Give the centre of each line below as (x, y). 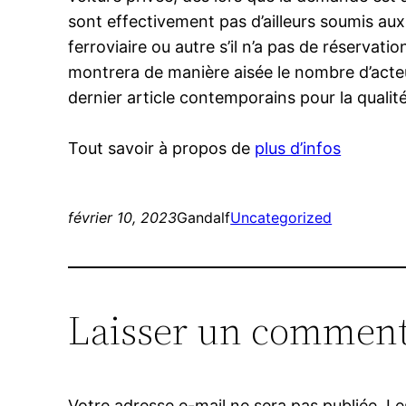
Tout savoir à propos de (162, 149)
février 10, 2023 (123, 218)
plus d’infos (298, 149)
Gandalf (204, 218)
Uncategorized (281, 218)
